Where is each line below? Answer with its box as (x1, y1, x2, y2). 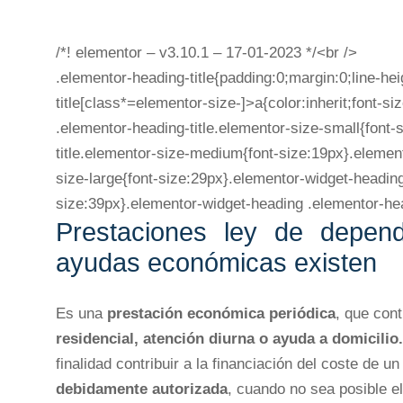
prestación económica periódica (107, 304, 336, 322)
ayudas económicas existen (56, 248, 377, 278)
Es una (56, 304, 107, 322)
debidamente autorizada (56, 380, 228, 398)
